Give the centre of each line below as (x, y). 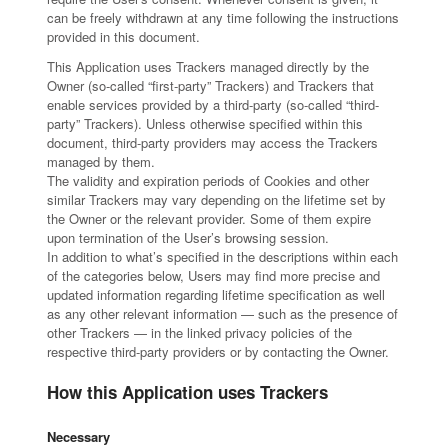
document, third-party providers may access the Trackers (212, 142)
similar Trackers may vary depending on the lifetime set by (216, 199)
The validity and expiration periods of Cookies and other (207, 180)
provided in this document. (123, 36)
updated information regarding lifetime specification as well (215, 294)
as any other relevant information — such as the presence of (222, 313)
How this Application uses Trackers (187, 392)
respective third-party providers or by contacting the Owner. (217, 351)
